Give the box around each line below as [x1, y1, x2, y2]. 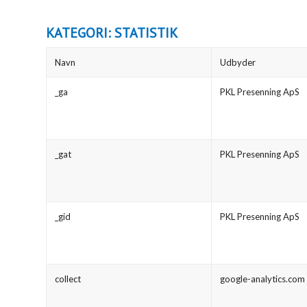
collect [55, 273, 81, 285]
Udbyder [220, 57, 256, 69]
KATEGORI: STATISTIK [46, 24, 178, 42]
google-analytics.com [220, 273, 305, 285]
